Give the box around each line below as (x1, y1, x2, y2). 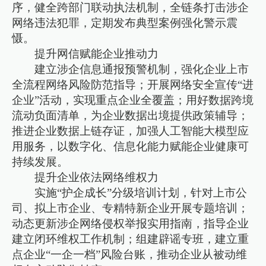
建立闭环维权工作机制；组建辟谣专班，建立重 (12, 232, 249, 245)
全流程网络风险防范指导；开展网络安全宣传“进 (12, 78, 254, 91)
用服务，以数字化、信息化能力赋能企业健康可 (12, 140, 249, 153)
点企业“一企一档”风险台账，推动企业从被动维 (12, 248, 248, 261)
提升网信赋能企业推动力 (34, 47, 159, 60)
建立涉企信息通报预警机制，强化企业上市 (34, 62, 249, 75)
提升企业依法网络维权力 (34, 170, 159, 183)
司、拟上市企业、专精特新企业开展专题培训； (12, 201, 249, 214)
